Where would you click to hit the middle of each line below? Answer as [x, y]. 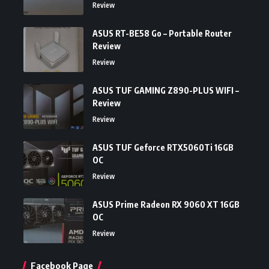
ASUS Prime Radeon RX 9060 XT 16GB [166, 204]
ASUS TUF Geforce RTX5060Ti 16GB [163, 147]
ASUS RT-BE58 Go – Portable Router [162, 33]
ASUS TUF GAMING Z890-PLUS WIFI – [166, 90]
